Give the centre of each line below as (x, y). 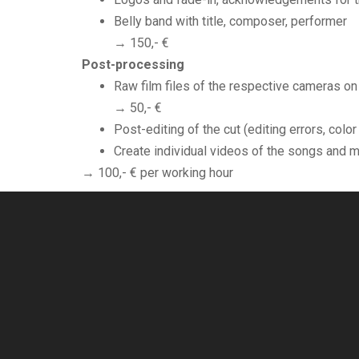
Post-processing (133, 65)
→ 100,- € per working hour (157, 173)
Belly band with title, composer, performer (230, 21)
